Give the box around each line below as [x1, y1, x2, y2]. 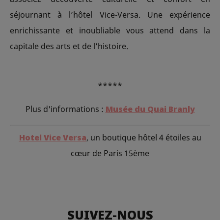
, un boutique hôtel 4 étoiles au [86, 132, 201, 143]
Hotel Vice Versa [19, 132, 86, 143]
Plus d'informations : [25, 104, 106, 115]
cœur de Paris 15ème [71, 148, 149, 159]
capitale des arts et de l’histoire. [10, 41, 128, 52]
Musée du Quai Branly [105, 104, 195, 115]
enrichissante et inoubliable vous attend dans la [10, 25, 210, 36]
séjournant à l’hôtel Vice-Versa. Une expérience [10, 9, 210, 21]
